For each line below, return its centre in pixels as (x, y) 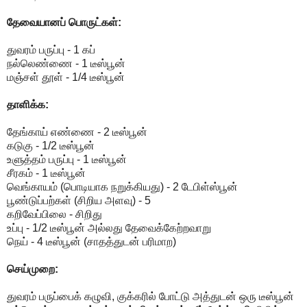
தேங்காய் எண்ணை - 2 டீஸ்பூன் (77, 132)
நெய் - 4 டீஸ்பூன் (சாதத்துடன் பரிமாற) (91, 241)
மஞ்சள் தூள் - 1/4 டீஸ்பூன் (66, 77)
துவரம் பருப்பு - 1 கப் (51, 49)
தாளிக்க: (28, 104)
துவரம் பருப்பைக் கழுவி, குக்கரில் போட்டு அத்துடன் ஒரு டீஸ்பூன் (150, 296)
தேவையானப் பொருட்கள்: (64, 22)
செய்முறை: (33, 269)
